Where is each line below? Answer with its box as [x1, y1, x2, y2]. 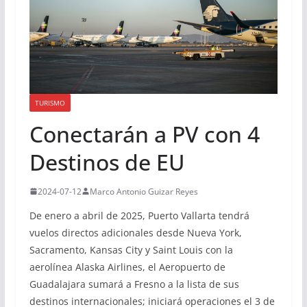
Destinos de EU [29, 147, 185, 177]
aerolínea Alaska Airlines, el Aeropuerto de [29, 260, 225, 273]
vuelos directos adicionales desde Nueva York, [29, 225, 242, 239]
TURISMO [34, 97, 65, 108]
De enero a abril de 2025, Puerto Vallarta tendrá [29, 208, 249, 222]
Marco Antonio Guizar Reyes [89, 185, 198, 197]
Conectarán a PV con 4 [29, 119, 260, 149]
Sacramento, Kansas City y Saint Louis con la [29, 243, 233, 256]
